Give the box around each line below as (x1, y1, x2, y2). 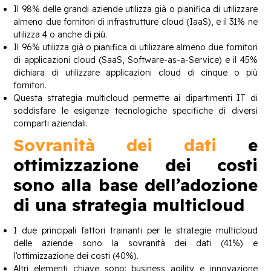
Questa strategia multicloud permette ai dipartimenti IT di (13, 92, 258, 103)
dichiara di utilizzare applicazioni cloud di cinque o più (13, 67, 258, 78)
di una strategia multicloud (13, 194, 245, 215)
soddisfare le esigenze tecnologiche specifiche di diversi (13, 105, 258, 116)
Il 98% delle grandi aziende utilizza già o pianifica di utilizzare (13, 3, 258, 15)
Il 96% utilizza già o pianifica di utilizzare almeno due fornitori (13, 41, 258, 53)
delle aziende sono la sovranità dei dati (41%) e (13, 237, 258, 249)
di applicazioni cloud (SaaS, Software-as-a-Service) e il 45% (13, 54, 258, 65)
